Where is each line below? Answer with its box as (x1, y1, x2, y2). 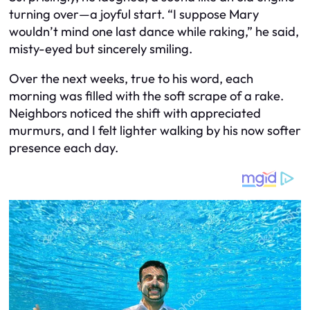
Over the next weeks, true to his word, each (9, 71, 253, 87)
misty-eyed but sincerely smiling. (9, 40, 192, 57)
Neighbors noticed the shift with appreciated (9, 105, 261, 122)
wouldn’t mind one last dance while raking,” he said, (9, 23, 299, 39)
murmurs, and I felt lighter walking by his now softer (9, 122, 301, 139)
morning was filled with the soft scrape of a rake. (9, 88, 284, 104)
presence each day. (9, 140, 118, 156)
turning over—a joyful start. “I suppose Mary (9, 6, 259, 22)
